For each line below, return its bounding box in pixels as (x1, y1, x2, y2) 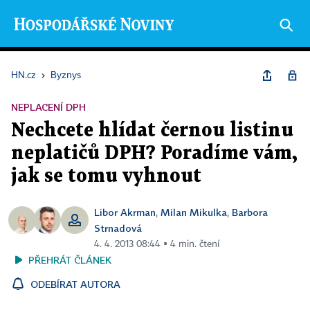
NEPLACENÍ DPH (11, 101, 86, 113)
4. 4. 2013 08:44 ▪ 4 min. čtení (94, 239, 219, 249)
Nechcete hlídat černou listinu (11, 122, 293, 140)
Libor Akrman (94, 206, 156, 218)
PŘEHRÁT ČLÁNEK (28, 254, 111, 266)
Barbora (232, 206, 268, 218)
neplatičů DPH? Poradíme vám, (11, 145, 297, 163)
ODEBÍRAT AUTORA (30, 278, 120, 290)
